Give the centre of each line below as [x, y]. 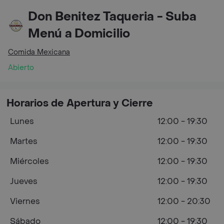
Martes [24, 141]
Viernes [25, 201]
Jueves [24, 181]
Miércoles [29, 161]
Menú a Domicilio [79, 34]
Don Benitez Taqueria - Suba [112, 17]
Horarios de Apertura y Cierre [80, 103]
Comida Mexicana [39, 52]
